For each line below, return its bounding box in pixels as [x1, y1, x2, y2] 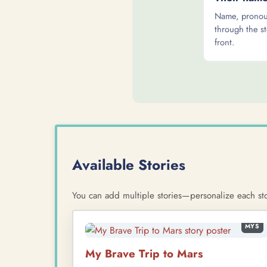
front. [215, 35, 234, 49]
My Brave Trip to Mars [85, 245, 203, 262]
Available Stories [72, 154, 185, 175]
